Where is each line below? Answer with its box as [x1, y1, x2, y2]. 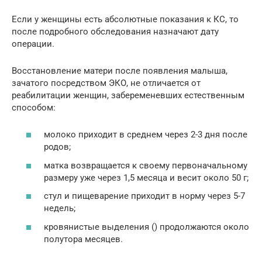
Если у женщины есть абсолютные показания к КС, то [12, 13, 239, 25]
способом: [12, 102, 56, 113]
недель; [44, 203, 75, 214]
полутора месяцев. [44, 233, 123, 244]
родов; [44, 142, 71, 153]
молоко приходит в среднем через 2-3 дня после [44, 129, 247, 140]
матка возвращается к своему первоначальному [44, 160, 247, 171]
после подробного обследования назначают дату [12, 26, 219, 37]
